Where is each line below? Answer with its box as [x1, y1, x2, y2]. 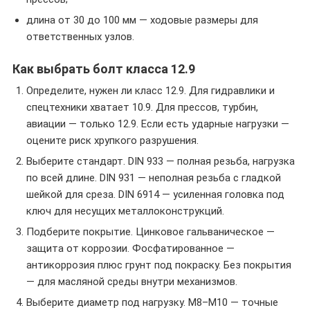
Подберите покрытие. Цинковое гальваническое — [26, 226, 275, 238]
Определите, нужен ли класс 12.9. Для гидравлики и [26, 84, 275, 97]
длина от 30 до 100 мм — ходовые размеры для [26, 14, 258, 26]
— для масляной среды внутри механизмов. [26, 275, 237, 288]
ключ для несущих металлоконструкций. [26, 205, 224, 217]
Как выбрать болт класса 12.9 [12, 62, 195, 76]
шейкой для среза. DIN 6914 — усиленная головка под [26, 188, 284, 201]
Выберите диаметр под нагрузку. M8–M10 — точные [26, 296, 278, 309]
